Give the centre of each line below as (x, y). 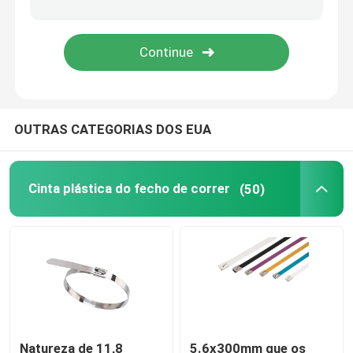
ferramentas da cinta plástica (116, 37)
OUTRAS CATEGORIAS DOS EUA (112, 130)
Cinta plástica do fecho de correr (129, 189)
